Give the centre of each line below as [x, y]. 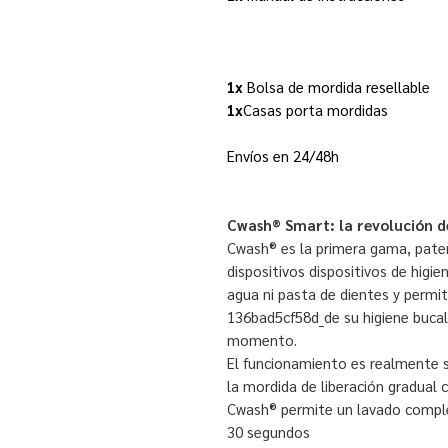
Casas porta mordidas [315, 109]
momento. [262, 339]
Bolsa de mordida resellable [336, 86]
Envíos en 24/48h [283, 155]
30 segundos [268, 431]
